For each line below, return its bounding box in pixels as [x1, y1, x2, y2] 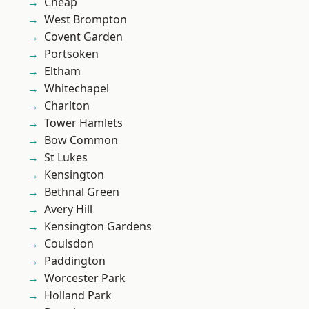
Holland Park [44, 288, 112, 303]
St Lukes [44, 150, 88, 166]
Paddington [44, 253, 106, 269]
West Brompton [44, 12, 127, 28]
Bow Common [44, 132, 118, 148]
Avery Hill [44, 201, 92, 217]
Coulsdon [44, 236, 94, 252]
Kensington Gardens [44, 219, 152, 235]
